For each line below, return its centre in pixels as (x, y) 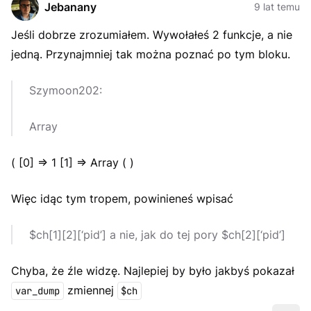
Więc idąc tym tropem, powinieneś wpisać (122, 199)
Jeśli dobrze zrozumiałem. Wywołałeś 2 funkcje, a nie (152, 35)
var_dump (37, 291)
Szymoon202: (66, 90)
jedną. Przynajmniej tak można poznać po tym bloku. (151, 54)
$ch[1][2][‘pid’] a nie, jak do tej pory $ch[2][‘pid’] (157, 235)
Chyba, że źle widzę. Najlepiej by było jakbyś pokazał (153, 271)
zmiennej (90, 290)
